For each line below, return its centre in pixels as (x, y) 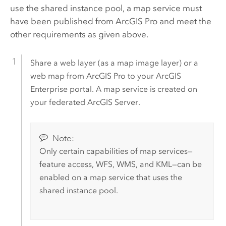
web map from (58, 76)
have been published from (63, 21)
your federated (59, 102)
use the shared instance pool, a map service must (106, 8)
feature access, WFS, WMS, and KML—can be (120, 164)
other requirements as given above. (79, 35)
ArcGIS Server (112, 102)
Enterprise (49, 89)
